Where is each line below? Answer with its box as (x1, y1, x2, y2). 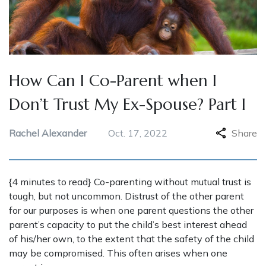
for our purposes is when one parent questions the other (9, 204, 254, 217)
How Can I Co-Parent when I (9, 71, 217, 91)
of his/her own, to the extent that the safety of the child (9, 233, 254, 245)
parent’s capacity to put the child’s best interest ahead (9, 218, 247, 231)
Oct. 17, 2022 (108, 127, 167, 140)
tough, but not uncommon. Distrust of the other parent (9, 190, 244, 202)
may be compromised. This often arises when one (9, 247, 227, 259)
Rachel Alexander (9, 127, 87, 140)
